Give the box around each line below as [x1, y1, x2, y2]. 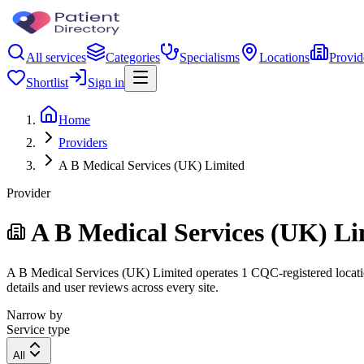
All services [26, 50, 86, 64]
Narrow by [6, 307, 63, 322]
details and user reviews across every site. [6, 279, 219, 294]
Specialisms [180, 50, 240, 64]
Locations [259, 50, 310, 64]
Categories [106, 50, 160, 64]
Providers [58, 136, 107, 149]
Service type [6, 322, 70, 336]
